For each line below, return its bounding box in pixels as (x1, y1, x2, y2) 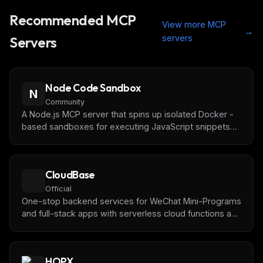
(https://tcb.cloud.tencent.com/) (22, 233, 147, 243)
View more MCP (161, 19, 226, 29)
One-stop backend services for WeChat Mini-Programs (22, 196, 241, 206)
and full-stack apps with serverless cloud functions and (22, 208, 241, 218)
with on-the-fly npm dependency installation (22, 134, 198, 144)
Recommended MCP (9, 11, 136, 29)
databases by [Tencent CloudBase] (22, 221, 164, 231)
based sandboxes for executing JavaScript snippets (22, 122, 230, 131)
